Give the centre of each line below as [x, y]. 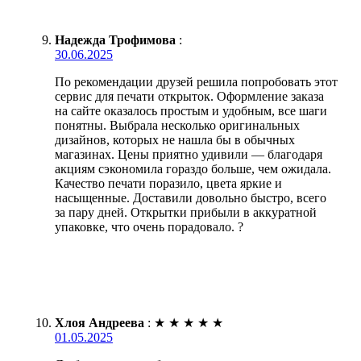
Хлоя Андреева [100, 323]
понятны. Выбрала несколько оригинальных [177, 126]
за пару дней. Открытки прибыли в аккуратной [186, 213]
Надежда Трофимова [115, 40]
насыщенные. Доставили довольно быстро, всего [191, 198]
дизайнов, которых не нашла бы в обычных [175, 140]
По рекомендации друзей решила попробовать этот [196, 82]
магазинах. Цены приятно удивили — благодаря [189, 155]
